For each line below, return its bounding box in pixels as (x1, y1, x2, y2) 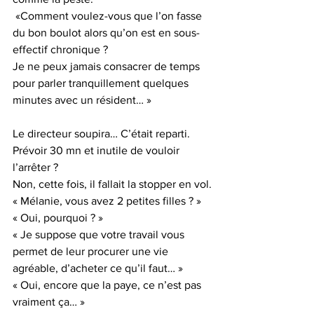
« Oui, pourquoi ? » (13, 212, 103, 224)
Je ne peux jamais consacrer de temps (13, 60, 203, 72)
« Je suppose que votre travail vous (13, 228, 187, 240)
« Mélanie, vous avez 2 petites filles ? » (13, 195, 201, 207)
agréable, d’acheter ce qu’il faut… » (13, 262, 183, 274)
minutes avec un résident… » (13, 94, 151, 106)
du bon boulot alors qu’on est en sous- (13, 27, 200, 39)
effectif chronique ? (13, 43, 108, 55)
